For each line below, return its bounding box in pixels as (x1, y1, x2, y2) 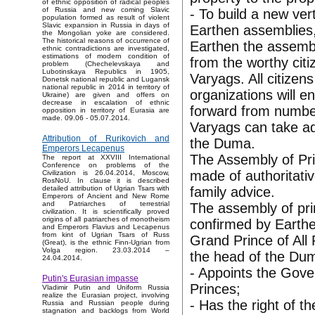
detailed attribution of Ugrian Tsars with (42, 184, 169, 193)
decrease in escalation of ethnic (42, 98, 169, 107)
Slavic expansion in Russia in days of (42, 21, 169, 30)
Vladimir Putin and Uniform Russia (42, 283, 169, 292)
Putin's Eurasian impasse (42, 274, 139, 284)
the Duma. (190, 136, 255, 151)
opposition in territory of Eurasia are (42, 106, 169, 115)
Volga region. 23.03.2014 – (42, 246, 169, 255)
